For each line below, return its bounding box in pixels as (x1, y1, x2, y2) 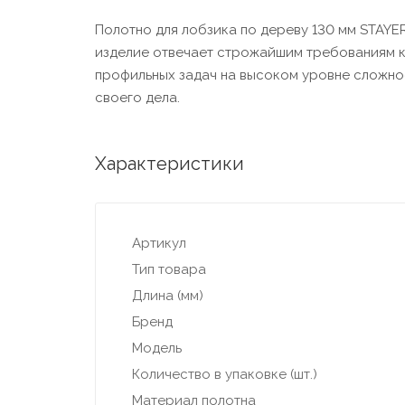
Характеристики (94, 153, 244, 175)
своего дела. (94, 89, 180, 107)
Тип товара (131, 261, 206, 278)
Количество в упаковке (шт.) (131, 366, 317, 383)
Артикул (131, 235, 186, 252)
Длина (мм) (131, 287, 203, 305)
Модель (131, 340, 182, 357)
